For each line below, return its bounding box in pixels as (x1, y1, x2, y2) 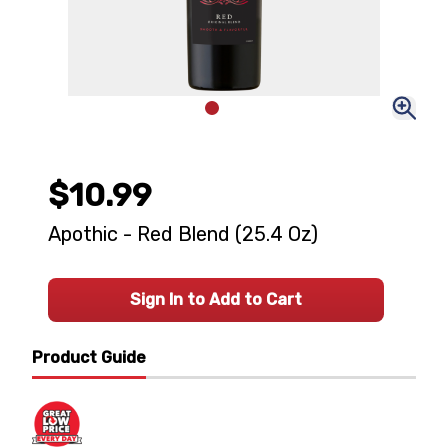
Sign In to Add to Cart (130, 290, 302, 309)
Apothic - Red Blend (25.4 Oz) (48, 222, 318, 246)
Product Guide (32, 348, 146, 367)
